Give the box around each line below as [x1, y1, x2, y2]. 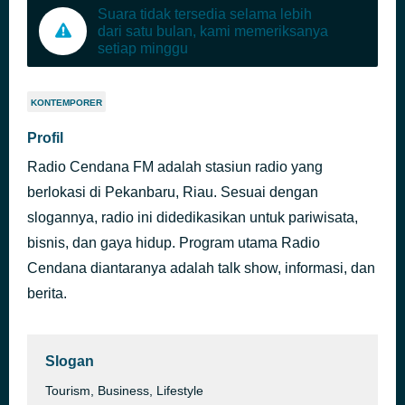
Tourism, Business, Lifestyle [45, 383, 203, 398]
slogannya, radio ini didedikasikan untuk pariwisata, [27, 210, 358, 225]
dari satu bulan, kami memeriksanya [98, 24, 328, 39]
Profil [27, 130, 63, 146]
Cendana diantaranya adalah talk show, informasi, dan [27, 260, 375, 276]
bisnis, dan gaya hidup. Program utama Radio [27, 235, 320, 250]
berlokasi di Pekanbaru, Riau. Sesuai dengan [27, 184, 318, 200]
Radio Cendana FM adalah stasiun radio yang [27, 159, 323, 174]
